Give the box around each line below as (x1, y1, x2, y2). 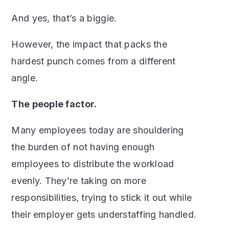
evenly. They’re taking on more (11, 175, 146, 187)
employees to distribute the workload (11, 158, 174, 170)
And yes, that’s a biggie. (11, 13, 117, 24)
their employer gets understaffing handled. (11, 209, 197, 220)
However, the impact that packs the (11, 39, 167, 50)
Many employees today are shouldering (11, 125, 184, 136)
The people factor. (11, 99, 97, 110)
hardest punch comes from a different (11, 56, 176, 67)
